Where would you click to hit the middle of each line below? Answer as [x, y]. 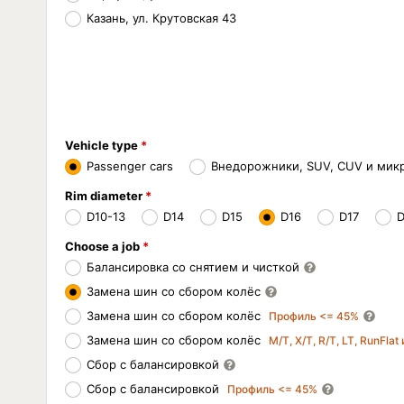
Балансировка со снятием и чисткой [193, 267]
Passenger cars [130, 166]
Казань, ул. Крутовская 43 [161, 18]
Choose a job [102, 246]
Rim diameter [104, 196]
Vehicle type [101, 145]
